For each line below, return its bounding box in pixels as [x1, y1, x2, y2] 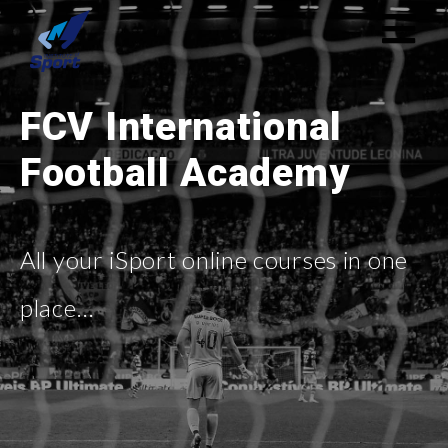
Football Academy [20, 149, 350, 196]
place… [20, 292, 94, 322]
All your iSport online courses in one [20, 244, 408, 274]
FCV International [20, 103, 342, 150]
